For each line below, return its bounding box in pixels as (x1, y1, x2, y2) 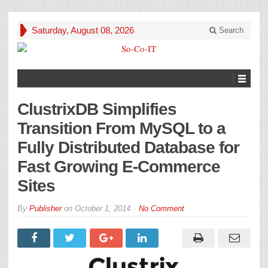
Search (217, 26, 243, 35)
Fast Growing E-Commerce (17, 157, 220, 176)
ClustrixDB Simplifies (17, 100, 176, 118)
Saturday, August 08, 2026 (32, 25, 134, 35)
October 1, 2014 (75, 204, 130, 213)
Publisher (29, 204, 62, 213)
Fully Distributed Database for (17, 138, 239, 157)
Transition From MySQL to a (17, 119, 226, 138)
